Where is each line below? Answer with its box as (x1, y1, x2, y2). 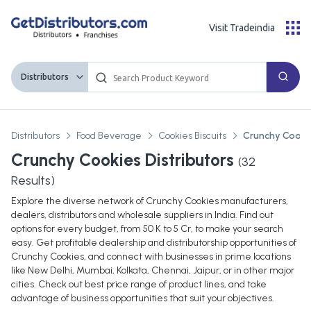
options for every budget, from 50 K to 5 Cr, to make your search (11, 223, 283, 235)
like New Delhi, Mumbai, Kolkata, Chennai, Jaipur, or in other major (11, 264, 294, 277)
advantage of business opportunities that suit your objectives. (11, 292, 274, 305)
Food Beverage (76, 130, 142, 142)
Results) (11, 173, 55, 189)
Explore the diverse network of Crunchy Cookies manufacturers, (11, 195, 288, 208)
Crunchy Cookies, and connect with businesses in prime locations (11, 251, 291, 263)
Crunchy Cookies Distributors (11, 149, 234, 171)
